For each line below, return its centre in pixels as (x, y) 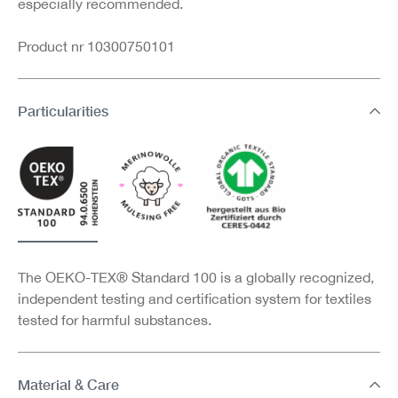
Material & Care (68, 385)
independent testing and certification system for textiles (195, 299)
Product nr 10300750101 (96, 46)
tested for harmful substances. (115, 320)
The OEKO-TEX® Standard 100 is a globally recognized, (196, 278)
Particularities (63, 110)
